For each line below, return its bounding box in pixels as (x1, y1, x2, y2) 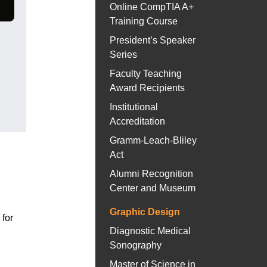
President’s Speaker (110, 35, 195, 46)
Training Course (110, 16, 178, 27)
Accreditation (110, 116, 165, 127)
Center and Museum (110, 183, 195, 194)
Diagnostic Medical (110, 226, 191, 237)
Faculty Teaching (110, 69, 182, 79)
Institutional (110, 102, 158, 113)
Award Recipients (110, 83, 185, 94)
